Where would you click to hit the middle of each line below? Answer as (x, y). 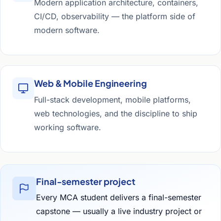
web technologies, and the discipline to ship (116, 113)
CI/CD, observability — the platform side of (115, 16)
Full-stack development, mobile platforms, (112, 100)
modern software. (67, 30)
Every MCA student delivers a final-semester (119, 197)
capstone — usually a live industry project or (119, 211)
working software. (68, 127)
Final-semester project (86, 181)
